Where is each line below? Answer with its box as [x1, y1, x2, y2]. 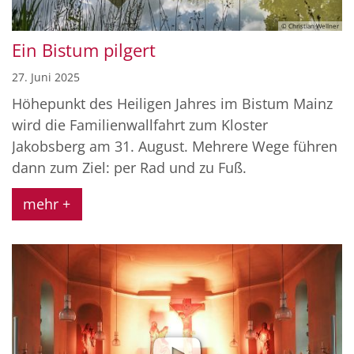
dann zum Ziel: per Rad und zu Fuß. [12, 157, 247, 177]
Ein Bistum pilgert [12, 38, 156, 62]
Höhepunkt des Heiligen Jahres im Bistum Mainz [12, 93, 333, 113]
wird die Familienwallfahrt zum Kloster [12, 115, 268, 134]
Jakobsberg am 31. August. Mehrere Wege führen [12, 136, 337, 156]
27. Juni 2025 [12, 69, 80, 85]
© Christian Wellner [281, 21, 339, 30]
